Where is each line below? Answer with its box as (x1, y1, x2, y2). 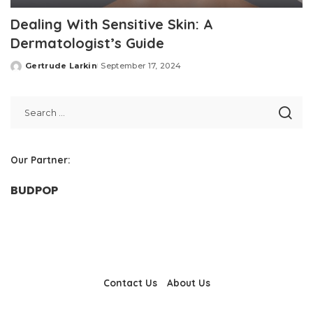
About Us (166, 277, 210, 289)
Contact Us (103, 277, 157, 289)
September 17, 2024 (101, 61, 182, 71)
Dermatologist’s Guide (10, 34, 164, 52)
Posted (10, 66, 43, 76)
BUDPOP (10, 182, 58, 199)
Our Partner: (10, 154, 71, 166)
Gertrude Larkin (25, 61, 98, 71)
